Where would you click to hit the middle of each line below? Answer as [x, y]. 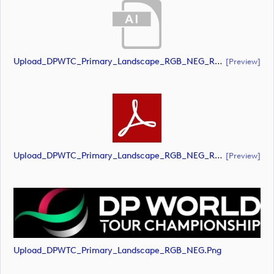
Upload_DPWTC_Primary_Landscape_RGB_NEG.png [117, 251]
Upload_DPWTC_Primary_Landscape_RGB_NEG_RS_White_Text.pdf [219, 155]
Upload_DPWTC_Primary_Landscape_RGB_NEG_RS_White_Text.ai [219, 62]
